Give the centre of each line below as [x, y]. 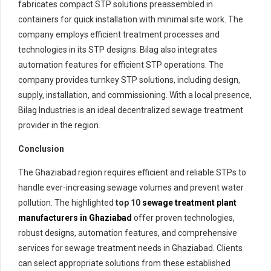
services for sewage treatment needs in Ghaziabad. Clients [130, 248]
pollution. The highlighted [67, 202]
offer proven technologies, [183, 217]
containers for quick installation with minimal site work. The [131, 19]
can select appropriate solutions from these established [124, 263]
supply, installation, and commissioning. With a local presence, [135, 95]
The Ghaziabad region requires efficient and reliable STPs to [132, 172]
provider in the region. [59, 125]
